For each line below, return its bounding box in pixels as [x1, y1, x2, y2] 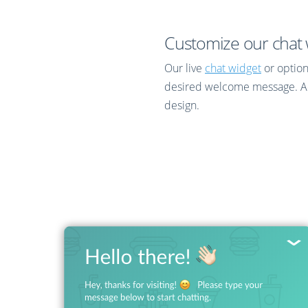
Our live [164, 60, 205, 76]
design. [164, 98, 199, 113]
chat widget [205, 60, 261, 76]
